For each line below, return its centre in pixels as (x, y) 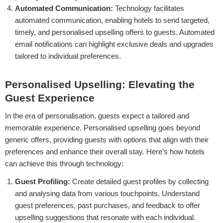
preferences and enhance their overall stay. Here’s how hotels (105, 151)
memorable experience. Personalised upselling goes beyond (103, 127)
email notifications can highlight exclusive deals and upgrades (114, 44)
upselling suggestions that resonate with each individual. (105, 217)
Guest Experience (50, 98)
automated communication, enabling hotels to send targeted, (112, 20)
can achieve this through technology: (64, 163)
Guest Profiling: (43, 181)
